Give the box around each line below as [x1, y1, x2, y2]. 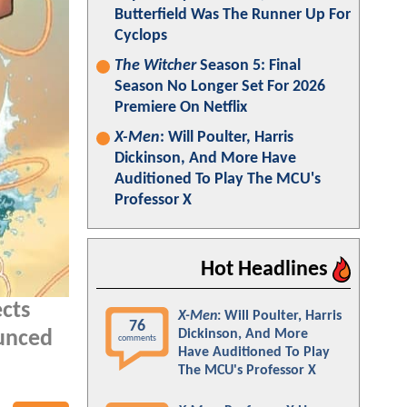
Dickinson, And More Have [114, 150, 296, 167]
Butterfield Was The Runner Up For [114, 6, 351, 24]
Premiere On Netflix [114, 99, 247, 116]
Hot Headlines [201, 259, 333, 281]
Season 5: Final [196, 57, 301, 74]
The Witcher [114, 57, 196, 74]
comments [118, 333, 156, 343]
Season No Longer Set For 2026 [114, 78, 325, 95]
